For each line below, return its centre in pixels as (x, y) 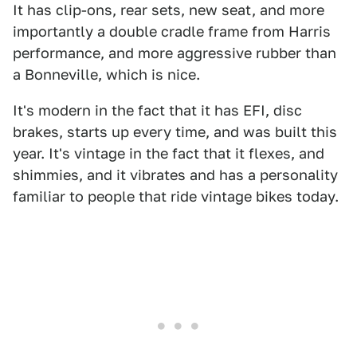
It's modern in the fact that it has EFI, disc (157, 110)
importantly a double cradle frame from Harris (172, 31)
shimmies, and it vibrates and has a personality (175, 175)
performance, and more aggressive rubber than (175, 53)
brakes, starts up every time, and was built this (175, 132)
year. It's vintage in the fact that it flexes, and (169, 153)
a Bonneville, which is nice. (106, 75)
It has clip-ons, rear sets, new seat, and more (169, 10)
